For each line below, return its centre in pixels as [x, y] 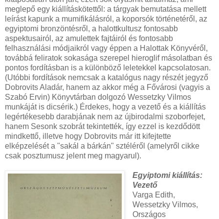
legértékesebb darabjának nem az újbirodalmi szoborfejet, [105, 117]
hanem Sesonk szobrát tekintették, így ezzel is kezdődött [102, 127]
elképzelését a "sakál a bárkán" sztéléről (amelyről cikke [102, 146]
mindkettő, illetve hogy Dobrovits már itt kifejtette [88, 136]
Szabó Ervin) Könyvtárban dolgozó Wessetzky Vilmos [98, 97]
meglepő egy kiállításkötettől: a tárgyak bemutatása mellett [106, 9]
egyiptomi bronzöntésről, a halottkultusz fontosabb [91, 29]
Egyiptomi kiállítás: [167, 175]
